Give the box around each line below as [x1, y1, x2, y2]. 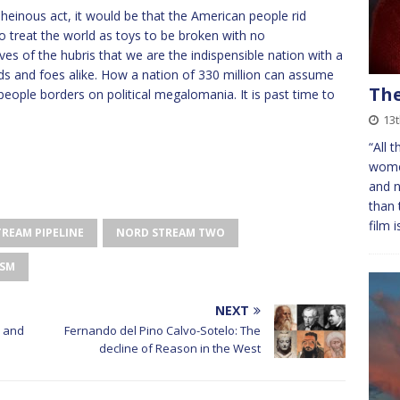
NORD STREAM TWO [116, 225, 225, 240]
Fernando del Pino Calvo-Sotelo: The [64, 322, 262, 338]
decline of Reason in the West [99, 340, 262, 356]
